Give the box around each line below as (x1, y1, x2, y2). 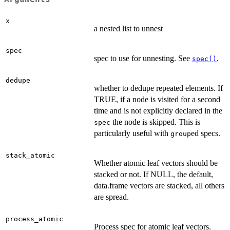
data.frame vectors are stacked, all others (94, 181, 224, 190)
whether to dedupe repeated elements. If (94, 84, 223, 92)
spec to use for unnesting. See (94, 54, 192, 63)
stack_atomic (6, 151, 55, 159)
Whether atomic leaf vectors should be (94, 159, 218, 167)
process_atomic (6, 215, 63, 223)
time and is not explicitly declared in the (94, 106, 222, 115)
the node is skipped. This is (110, 118, 200, 126)
